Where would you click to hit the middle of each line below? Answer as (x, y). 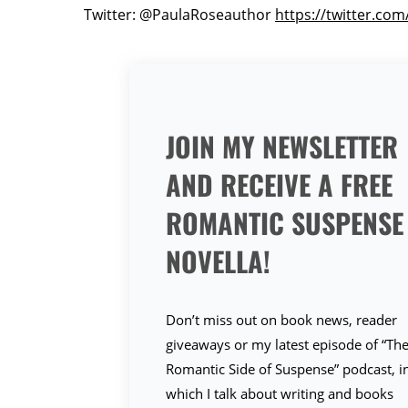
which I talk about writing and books (280, 393)
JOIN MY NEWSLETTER (282, 146)
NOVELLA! (219, 261)
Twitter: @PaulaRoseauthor (179, 15)
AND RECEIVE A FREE (280, 184)
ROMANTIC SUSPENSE (285, 223)
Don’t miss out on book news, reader (282, 320)
